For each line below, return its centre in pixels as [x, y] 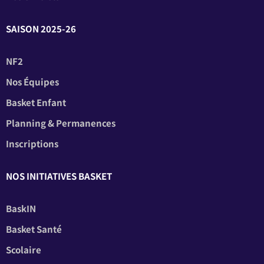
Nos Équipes [32, 82]
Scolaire [24, 250]
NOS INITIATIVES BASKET [59, 176]
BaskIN [21, 209]
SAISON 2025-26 [41, 29]
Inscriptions [32, 144]
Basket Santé [34, 229]
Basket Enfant [36, 103]
